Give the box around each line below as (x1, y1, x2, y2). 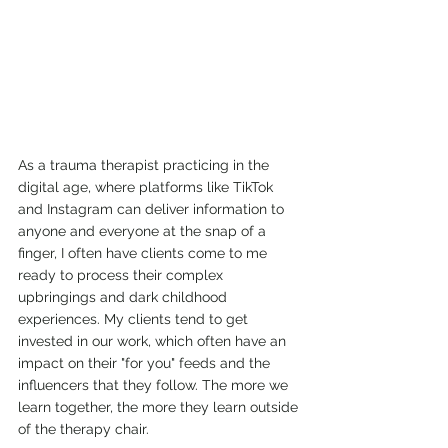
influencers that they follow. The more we (18, 376, 292, 393)
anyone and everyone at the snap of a (18, 222, 270, 239)
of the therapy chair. (18, 420, 153, 437)
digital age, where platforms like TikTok (18, 178, 277, 195)
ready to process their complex (18, 266, 227, 283)
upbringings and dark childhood (18, 288, 231, 305)
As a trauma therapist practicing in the (18, 156, 273, 173)
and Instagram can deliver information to (18, 200, 288, 217)
